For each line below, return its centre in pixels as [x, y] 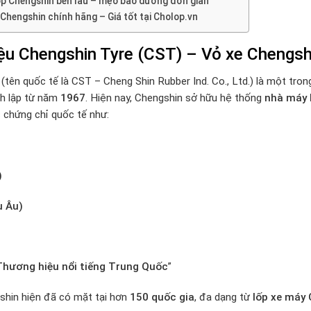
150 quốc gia [162, 297]
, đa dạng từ [224, 297]
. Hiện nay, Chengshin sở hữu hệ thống [175, 98]
